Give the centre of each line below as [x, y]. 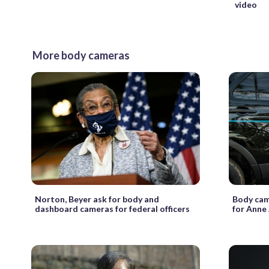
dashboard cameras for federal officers [112, 208]
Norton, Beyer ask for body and [97, 199]
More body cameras [81, 56]
